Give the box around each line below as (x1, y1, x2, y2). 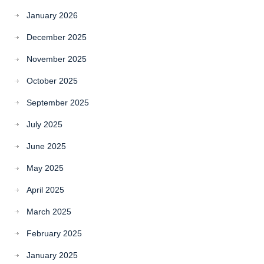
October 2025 (27, 76, 78, 85)
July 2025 (27, 120, 62, 129)
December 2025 (27, 32, 87, 42)
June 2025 (27, 141, 66, 151)
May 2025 (27, 163, 64, 173)
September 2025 (27, 98, 89, 107)
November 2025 (27, 54, 87, 64)
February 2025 (27, 229, 82, 238)
